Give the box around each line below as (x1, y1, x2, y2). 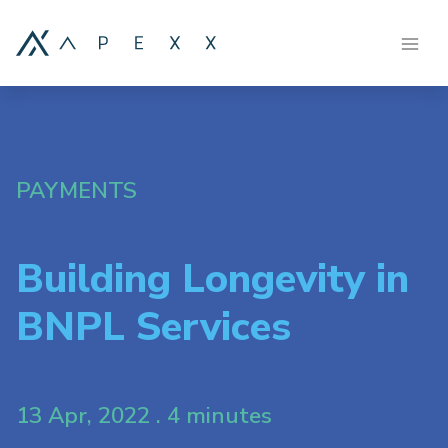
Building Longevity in (16, 252, 409, 306)
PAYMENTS (16, 175, 137, 206)
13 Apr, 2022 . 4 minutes (16, 400, 272, 431)
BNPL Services (16, 300, 291, 354)
